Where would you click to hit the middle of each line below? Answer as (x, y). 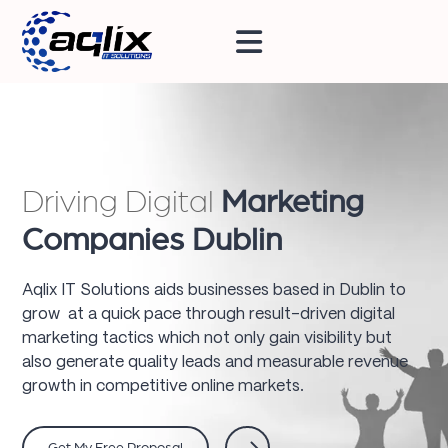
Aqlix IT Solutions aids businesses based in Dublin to (214, 290)
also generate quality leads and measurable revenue (215, 362)
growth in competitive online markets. (163, 386)
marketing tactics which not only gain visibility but (207, 338)
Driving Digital (122, 201)
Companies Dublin (152, 239)
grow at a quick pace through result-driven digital (209, 314)
